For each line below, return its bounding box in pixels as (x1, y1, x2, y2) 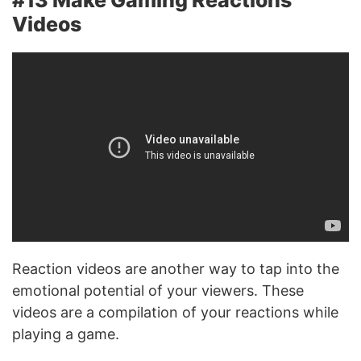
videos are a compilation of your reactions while (12, 304, 338, 321)
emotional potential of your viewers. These (12, 282, 304, 299)
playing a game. (12, 326, 119, 342)
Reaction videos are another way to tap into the (12, 260, 339, 277)
